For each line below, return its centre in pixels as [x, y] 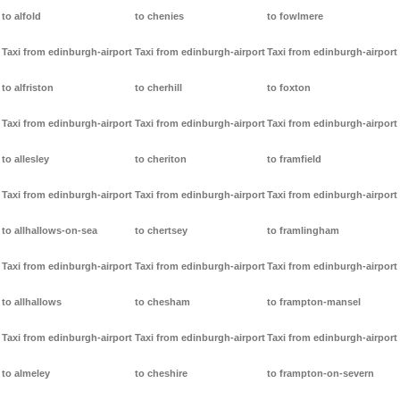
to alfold [21, 17]
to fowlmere [296, 17]
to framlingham [304, 231]
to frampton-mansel [314, 302]
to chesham [162, 302]
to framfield [295, 159]
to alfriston [28, 88]
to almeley [26, 374]
